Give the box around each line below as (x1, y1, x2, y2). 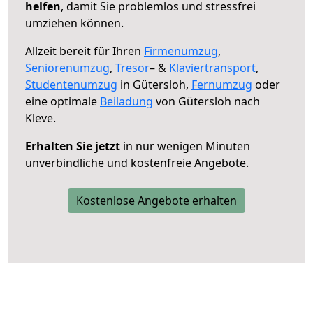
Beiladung (100, 93, 153, 109)
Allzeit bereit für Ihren (25, 43, 144, 59)
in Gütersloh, (117, 76, 191, 92)
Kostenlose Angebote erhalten (76, 192, 237, 208)
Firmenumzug (144, 43, 218, 59)
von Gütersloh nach (153, 93, 260, 109)
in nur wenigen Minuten (120, 138, 250, 154)
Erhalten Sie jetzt (25, 138, 120, 154)
